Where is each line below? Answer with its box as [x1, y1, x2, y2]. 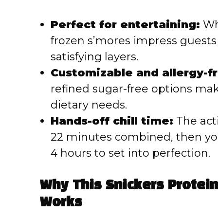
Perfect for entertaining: [51, 18, 200, 32]
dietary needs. [51, 98, 127, 112]
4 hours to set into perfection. [51, 146, 210, 160]
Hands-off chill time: [51, 114, 173, 128]
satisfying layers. [51, 50, 138, 64]
